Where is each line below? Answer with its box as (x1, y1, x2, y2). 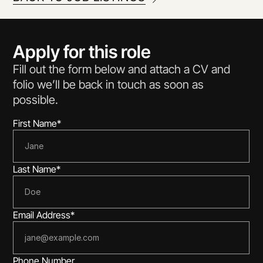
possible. (13, 93, 59, 107)
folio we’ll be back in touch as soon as (13, 77, 204, 92)
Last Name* (13, 163, 61, 175)
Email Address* (13, 209, 75, 221)
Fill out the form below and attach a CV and (13, 62, 231, 76)
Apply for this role (13, 41, 151, 62)
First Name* (13, 117, 62, 129)
